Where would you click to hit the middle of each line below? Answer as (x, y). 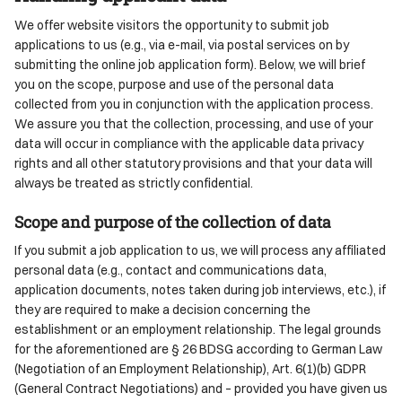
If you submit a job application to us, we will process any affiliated (200, 249)
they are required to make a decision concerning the (162, 309)
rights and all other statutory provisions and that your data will (193, 162)
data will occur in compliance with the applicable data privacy (189, 143)
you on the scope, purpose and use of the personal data (174, 83)
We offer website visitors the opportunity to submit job (172, 24)
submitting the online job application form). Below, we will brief (190, 64)
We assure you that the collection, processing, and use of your (194, 123)
